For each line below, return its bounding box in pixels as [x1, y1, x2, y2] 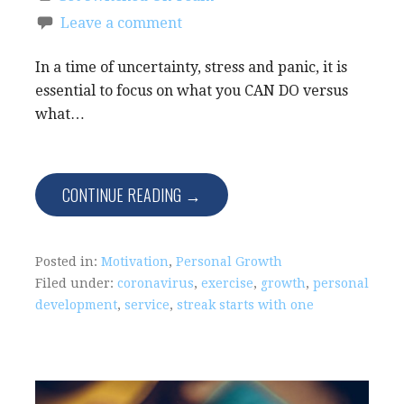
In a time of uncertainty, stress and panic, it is [35, 58, 347, 76]
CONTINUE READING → [62, 182, 201, 207]
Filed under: [35, 275, 117, 290]
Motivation [101, 253, 169, 269]
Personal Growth [176, 253, 282, 269]
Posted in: [35, 253, 101, 269]
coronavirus [117, 275, 194, 290]
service [124, 297, 170, 312]
